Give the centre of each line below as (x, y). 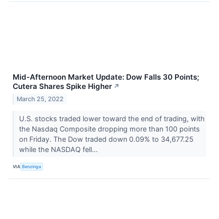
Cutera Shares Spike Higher (62, 86)
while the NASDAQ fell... (59, 149)
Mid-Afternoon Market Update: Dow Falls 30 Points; (106, 77)
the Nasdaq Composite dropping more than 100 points (109, 129)
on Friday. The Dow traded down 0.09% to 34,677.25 (106, 139)
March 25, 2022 (40, 99)
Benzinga (32, 166)
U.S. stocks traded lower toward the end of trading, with (112, 118)
